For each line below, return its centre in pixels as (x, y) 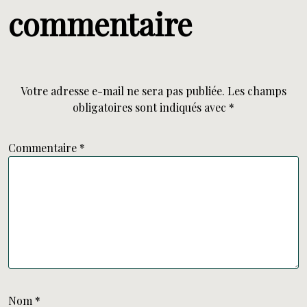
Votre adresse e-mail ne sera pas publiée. (123, 91)
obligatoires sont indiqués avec (151, 107)
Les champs (257, 91)
